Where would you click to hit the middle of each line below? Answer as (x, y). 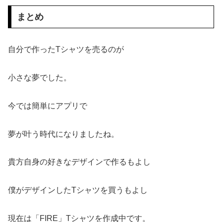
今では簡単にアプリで (48, 106)
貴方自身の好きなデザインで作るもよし (79, 162)
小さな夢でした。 (40, 77)
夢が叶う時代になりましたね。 (63, 134)
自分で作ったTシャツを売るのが (66, 50)
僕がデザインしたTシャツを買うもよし (78, 190)
